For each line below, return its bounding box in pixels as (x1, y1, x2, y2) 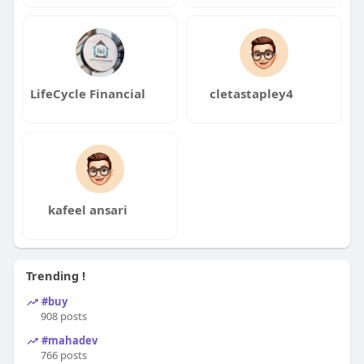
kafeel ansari (47, 201, 128, 218)
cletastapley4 (210, 85, 294, 102)
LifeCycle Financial (29, 85, 145, 102)
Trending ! (25, 267, 85, 284)
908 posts (40, 309, 87, 323)
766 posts (40, 348, 87, 362)
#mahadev (38, 332, 97, 348)
